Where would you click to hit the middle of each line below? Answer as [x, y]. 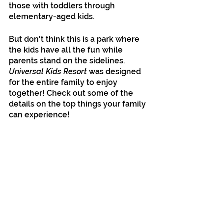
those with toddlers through [63, 6]
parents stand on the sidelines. [68, 61]
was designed [115, 71]
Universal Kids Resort [48, 71]
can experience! [39, 115]
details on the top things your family [78, 104]
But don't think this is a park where [75, 39]
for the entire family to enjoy [64, 82]
